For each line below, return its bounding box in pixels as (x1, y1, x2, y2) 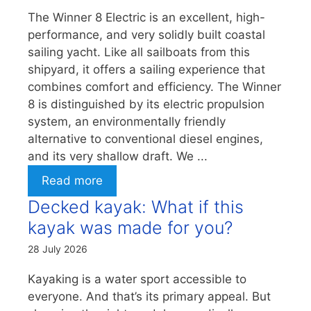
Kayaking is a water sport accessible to (28, 272, 246, 287)
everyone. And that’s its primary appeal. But (28, 289, 271, 304)
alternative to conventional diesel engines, (28, 132, 263, 146)
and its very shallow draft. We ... (28, 149, 208, 164)
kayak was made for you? (28, 217, 233, 239)
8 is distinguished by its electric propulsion (28, 97, 264, 112)
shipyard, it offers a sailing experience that (28, 62, 265, 77)
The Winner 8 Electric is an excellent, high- (28, 10, 265, 25)
